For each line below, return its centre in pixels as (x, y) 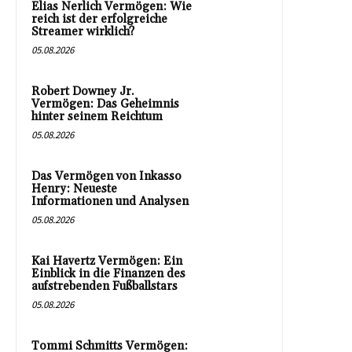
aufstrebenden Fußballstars (104, 286)
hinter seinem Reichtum (97, 116)
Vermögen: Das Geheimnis (105, 104)
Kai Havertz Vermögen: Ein (107, 261)
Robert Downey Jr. (83, 91)
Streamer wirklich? (83, 31)
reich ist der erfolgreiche (99, 19)
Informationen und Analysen (110, 201)
